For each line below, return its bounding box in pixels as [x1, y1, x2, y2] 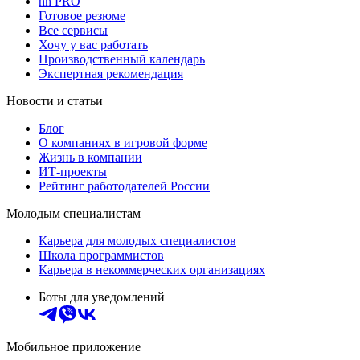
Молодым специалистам [6, 207, 141, 221]
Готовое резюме [39, 9, 125, 23]
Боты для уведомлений [39, 290, 165, 305]
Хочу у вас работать [39, 38, 148, 52]
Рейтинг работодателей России [39, 179, 210, 194]
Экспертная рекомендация [39, 67, 183, 81]
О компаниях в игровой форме [39, 136, 207, 150]
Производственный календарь [39, 52, 205, 67]
